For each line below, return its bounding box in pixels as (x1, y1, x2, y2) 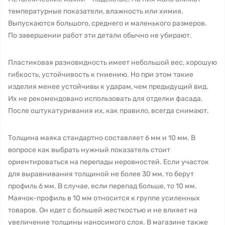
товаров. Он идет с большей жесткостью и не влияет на (8, 206, 197, 214)
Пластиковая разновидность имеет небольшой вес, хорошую (8, 58, 217, 67)
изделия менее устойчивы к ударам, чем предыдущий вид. (8, 82, 208, 91)
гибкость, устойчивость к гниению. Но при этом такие (8, 70, 193, 79)
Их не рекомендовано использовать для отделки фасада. (8, 94, 203, 103)
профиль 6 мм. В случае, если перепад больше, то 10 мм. (8, 182, 197, 190)
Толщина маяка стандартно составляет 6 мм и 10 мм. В (8, 134, 195, 142)
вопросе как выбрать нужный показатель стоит (8, 146, 170, 154)
